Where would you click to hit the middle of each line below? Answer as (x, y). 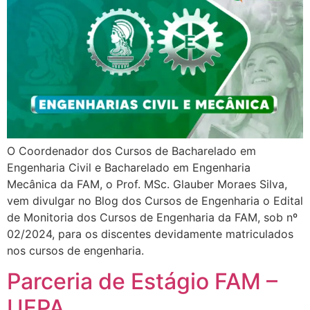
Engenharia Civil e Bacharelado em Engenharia (129, 167)
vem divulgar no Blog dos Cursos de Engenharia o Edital (155, 200)
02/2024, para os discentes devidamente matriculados (150, 234)
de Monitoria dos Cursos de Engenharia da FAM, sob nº (152, 217)
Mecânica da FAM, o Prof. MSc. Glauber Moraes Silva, (147, 184)
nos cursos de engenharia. (75, 250)
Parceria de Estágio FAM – (142, 281)
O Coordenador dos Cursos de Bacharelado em (131, 151)
